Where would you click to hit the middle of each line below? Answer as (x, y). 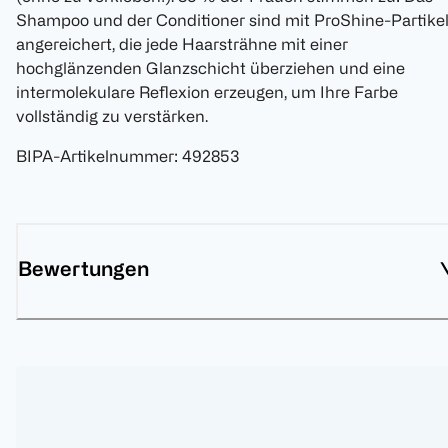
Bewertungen (83, 269)
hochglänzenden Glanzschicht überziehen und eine (210, 68)
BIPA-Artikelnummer (95, 156)
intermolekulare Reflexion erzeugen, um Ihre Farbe (207, 92)
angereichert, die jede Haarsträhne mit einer (182, 44)
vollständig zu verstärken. (112, 116)
